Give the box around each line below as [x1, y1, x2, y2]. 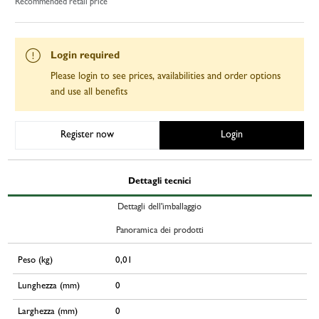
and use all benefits [51, 87, 127, 98]
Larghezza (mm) [17, 308, 78, 318]
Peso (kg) [17, 256, 53, 266]
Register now [61, 130, 114, 140]
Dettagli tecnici [128, 177, 191, 187]
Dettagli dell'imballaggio [117, 203, 202, 213]
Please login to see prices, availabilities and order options [51, 71, 281, 82]
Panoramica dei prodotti [115, 226, 204, 236]
